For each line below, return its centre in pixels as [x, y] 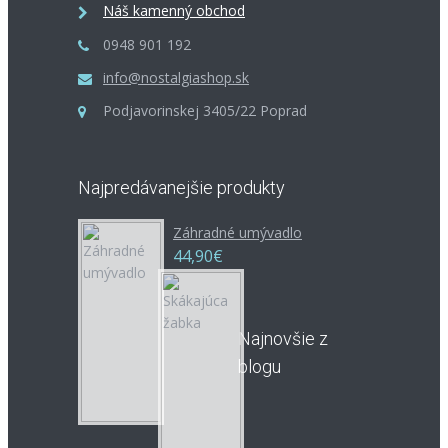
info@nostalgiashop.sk [176, 77]
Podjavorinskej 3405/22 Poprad [205, 110]
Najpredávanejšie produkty [181, 188]
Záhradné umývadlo [237, 233]
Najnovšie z [283, 339]
